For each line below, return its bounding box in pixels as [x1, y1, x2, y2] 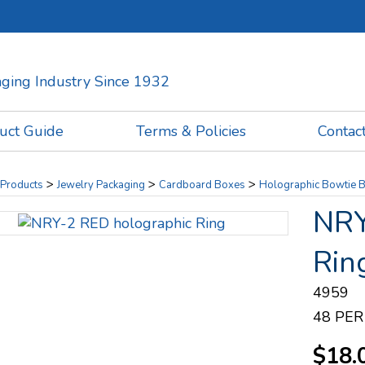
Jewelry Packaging [56, 178, 145, 192]
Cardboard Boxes [158, 178, 245, 192]
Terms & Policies [135, 121, 246, 141]
